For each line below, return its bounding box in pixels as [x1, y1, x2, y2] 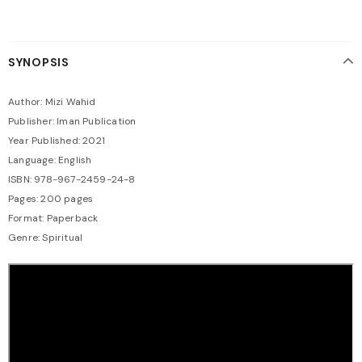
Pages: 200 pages [8, 192, 94, 205]
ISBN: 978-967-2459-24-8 [8, 172, 136, 186]
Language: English [8, 153, 92, 166]
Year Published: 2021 [8, 133, 105, 147]
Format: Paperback [8, 211, 99, 225]
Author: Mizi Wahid [8, 95, 96, 108]
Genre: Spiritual [8, 230, 83, 244]
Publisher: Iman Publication [8, 114, 137, 128]
